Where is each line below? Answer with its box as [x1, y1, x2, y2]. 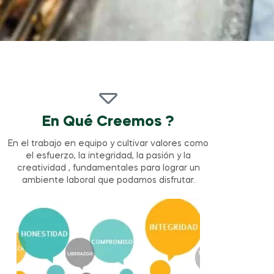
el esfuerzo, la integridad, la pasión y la [26, 152, 191, 161]
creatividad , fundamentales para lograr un [17, 164, 200, 173]
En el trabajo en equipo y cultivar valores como [8, 139, 209, 149]
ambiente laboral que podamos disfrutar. [21, 176, 195, 185]
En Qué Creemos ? [42, 115, 175, 130]
